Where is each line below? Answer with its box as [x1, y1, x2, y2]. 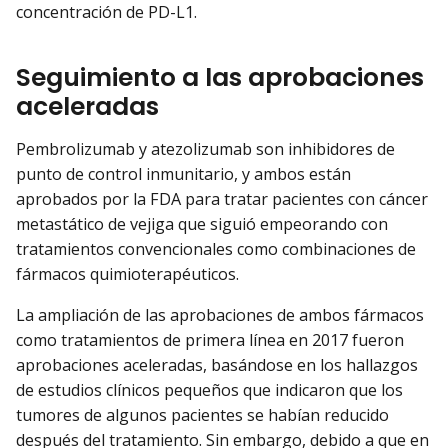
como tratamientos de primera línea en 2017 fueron [16, 328, 404, 351]
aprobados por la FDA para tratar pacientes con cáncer [16, 187, 428, 210]
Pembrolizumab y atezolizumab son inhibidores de [16, 137, 395, 160]
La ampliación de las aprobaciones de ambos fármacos [16, 303, 424, 326]
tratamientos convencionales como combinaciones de [16, 237, 416, 260]
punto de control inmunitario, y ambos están [16, 162, 351, 185]
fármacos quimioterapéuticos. [16, 262, 239, 285]
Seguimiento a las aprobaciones [16, 59, 424, 95]
